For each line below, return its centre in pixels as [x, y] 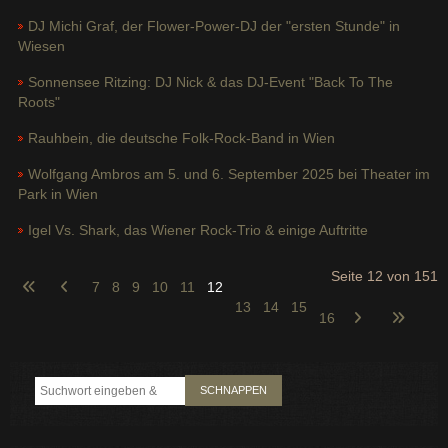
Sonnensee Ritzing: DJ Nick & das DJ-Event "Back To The [210, 82]
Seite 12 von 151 [384, 276]
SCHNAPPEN [233, 390]
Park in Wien [58, 194]
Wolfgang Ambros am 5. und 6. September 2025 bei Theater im [229, 174]
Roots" [39, 102]
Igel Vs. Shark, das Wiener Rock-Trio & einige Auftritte [198, 230]
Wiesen [41, 46]
